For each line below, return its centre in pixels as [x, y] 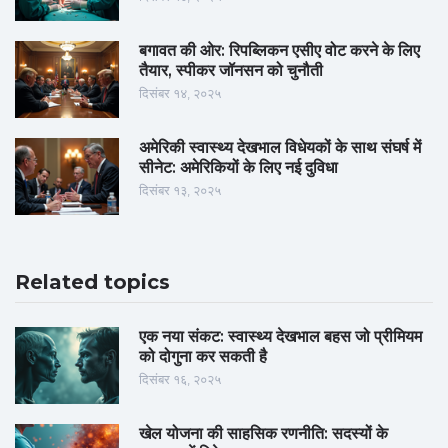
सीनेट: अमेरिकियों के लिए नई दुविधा [238, 168]
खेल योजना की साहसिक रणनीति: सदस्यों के [263, 434]
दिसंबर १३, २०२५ [180, 190]
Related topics [92, 282]
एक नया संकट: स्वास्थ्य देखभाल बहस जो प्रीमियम [280, 337]
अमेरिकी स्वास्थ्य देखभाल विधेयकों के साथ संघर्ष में [280, 148]
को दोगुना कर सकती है [203, 357]
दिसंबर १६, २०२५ [180, 379]
